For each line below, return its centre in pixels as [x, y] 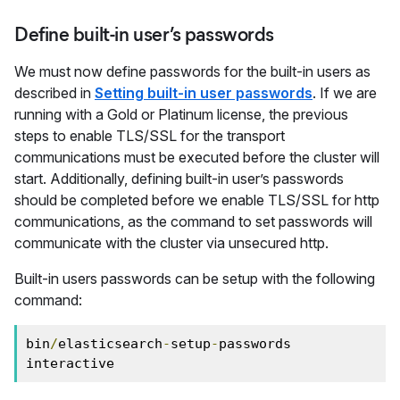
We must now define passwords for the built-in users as [192, 71]
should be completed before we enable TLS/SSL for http [197, 200]
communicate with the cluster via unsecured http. [171, 243]
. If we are [345, 93]
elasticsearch [110, 344]
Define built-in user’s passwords [144, 34]
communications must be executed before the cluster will [197, 157]
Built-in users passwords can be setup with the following [195, 279]
